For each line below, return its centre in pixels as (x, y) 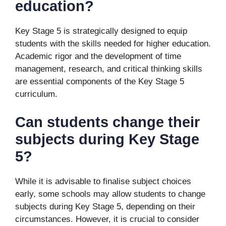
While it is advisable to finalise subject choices (103, 181)
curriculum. (36, 94)
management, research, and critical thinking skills (109, 69)
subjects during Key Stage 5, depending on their (105, 206)
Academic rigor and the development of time (98, 56)
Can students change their (107, 122)
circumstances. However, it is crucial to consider (107, 219)
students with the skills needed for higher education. (113, 44)
